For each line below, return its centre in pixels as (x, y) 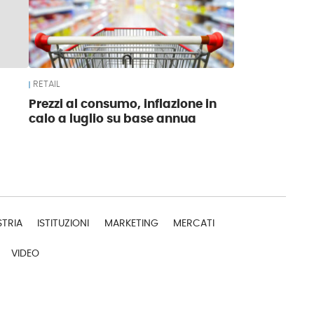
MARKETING (131, 224)
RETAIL (47, 84)
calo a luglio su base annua (113, 119)
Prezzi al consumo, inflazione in (123, 104)
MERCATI (194, 224)
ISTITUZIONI (63, 224)
